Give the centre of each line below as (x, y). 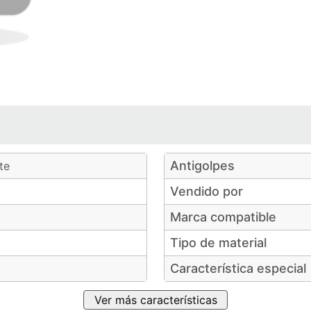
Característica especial (238, 268)
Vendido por (207, 191)
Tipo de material (218, 243)
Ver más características (155, 300)
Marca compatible (223, 217)
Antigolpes (202, 166)
